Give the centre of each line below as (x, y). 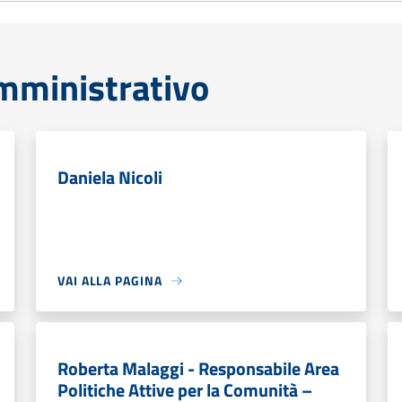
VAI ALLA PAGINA (110, 280)
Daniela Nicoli (110, 177)
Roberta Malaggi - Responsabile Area (198, 368)
